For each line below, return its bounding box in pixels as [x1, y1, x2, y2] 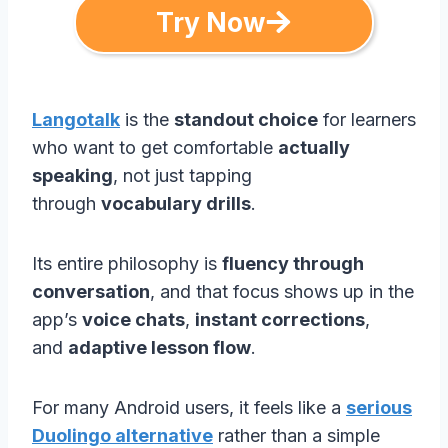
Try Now [156, 6, 266, 39]
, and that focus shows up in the [150, 280, 414, 302]
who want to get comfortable [32, 136, 278, 158]
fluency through [222, 252, 364, 274]
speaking [32, 164, 113, 186]
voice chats [82, 308, 185, 330]
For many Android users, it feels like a [32, 396, 346, 418]
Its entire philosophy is [32, 252, 222, 274]
